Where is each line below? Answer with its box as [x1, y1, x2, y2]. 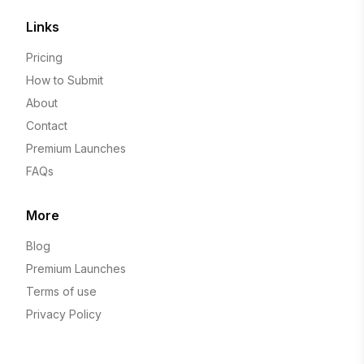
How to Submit [26, 73, 103, 88]
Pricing [26, 50, 63, 65]
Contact [26, 119, 67, 133]
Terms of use [26, 284, 97, 299]
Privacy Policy [26, 307, 102, 322]
